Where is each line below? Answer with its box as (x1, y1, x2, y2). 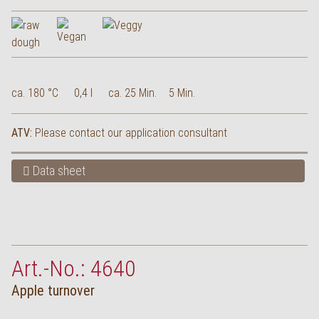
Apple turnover (11, 282, 95, 299)
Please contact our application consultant (35, 126, 227, 140)
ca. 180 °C (11, 86, 58, 100)
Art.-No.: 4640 (11, 255, 136, 282)
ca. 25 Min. (108, 86, 157, 100)
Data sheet (30, 163, 85, 178)
